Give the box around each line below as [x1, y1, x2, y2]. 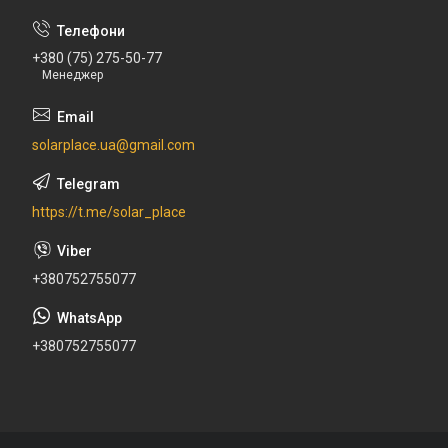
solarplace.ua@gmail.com [32, 136, 195, 153]
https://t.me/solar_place [32, 203, 186, 220]
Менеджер [42, 67, 103, 82]
